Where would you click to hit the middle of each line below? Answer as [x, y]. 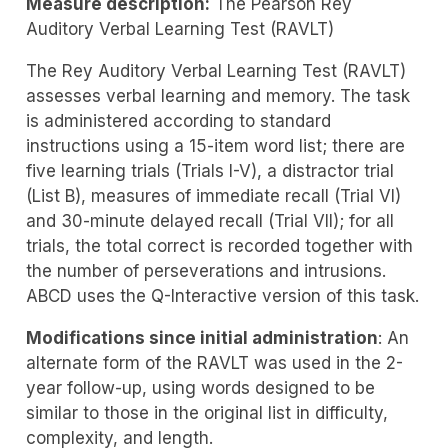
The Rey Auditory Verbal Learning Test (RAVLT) [215, 71]
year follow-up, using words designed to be [200, 388]
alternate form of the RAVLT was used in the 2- [214, 363]
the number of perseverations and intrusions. [205, 271]
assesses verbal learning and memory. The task [217, 96]
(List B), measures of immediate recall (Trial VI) [213, 196]
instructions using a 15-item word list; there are [215, 146]
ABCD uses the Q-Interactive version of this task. [222, 296]
